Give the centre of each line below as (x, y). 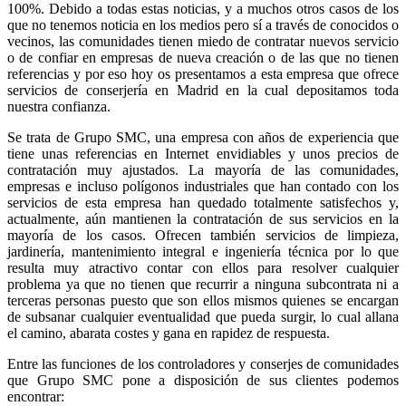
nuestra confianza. (59, 106)
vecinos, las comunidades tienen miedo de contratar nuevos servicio (203, 41)
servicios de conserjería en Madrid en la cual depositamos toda (203, 90)
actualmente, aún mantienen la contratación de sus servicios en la (203, 218)
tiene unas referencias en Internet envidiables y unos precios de (203, 153)
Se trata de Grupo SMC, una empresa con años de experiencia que (203, 137)
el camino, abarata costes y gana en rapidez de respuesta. (169, 333)
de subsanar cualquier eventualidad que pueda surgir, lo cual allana (203, 316)
